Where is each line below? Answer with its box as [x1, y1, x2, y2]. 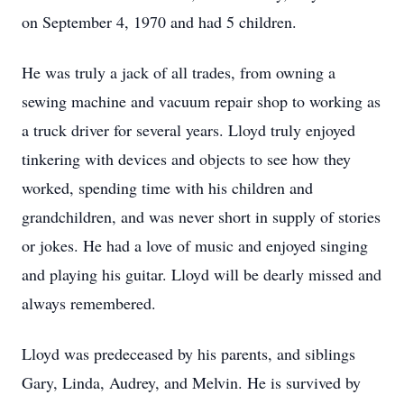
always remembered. [22, 292, 161, 314]
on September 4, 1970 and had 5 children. [22, 11, 297, 32]
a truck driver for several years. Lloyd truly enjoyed [22, 119, 355, 141]
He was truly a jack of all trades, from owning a [22, 61, 335, 83]
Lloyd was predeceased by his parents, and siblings [22, 343, 355, 364]
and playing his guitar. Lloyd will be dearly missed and [22, 263, 381, 285]
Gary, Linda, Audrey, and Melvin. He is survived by [22, 372, 361, 393]
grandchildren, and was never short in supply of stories [22, 206, 381, 227]
